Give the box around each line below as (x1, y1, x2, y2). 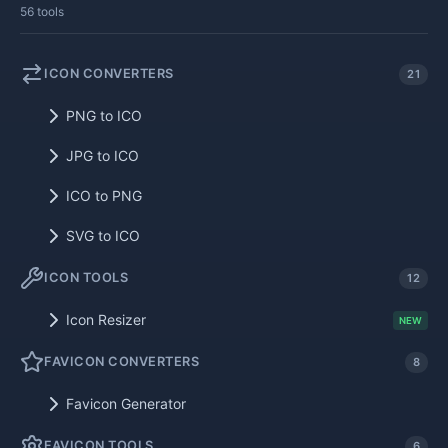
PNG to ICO (66, 107, 142, 124)
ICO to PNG (66, 187, 142, 204)
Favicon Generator (66, 395, 186, 412)
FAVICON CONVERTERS (44, 354, 199, 369)
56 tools (20, 4, 64, 19)
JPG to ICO (66, 147, 139, 164)
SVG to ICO (66, 227, 140, 244)
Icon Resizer (66, 311, 146, 328)
